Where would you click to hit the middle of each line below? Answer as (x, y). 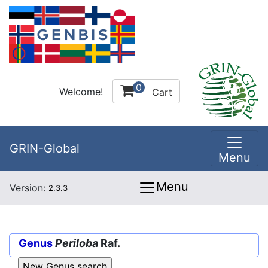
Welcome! (81, 91)
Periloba (77, 243)
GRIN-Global (45, 148)
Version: (29, 188)
